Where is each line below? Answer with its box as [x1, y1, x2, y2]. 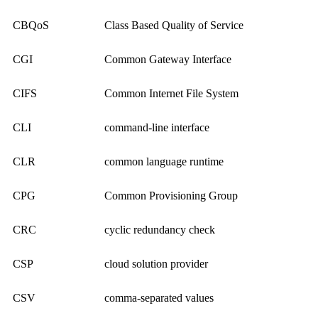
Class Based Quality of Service [104, 19, 243, 32]
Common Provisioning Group [104, 190, 238, 202]
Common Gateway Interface [104, 53, 231, 66]
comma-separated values [104, 292, 214, 305]
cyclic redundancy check [104, 224, 215, 236]
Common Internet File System [104, 87, 238, 100]
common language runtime [104, 155, 224, 168]
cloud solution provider [104, 258, 208, 270]
